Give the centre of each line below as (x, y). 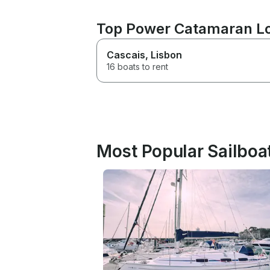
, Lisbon (164, 55)
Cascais (126, 55)
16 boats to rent (137, 66)
